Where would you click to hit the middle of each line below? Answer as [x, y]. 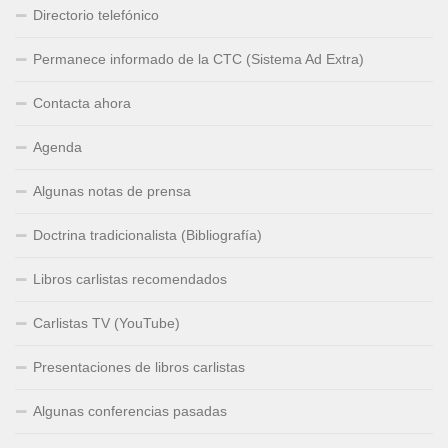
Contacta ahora [82, 103]
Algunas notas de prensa [112, 191]
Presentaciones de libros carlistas [139, 367]
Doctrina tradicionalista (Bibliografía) [147, 235]
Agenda [57, 147]
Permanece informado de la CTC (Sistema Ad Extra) [198, 59]
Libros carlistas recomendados [130, 279]
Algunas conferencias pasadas [130, 411]
